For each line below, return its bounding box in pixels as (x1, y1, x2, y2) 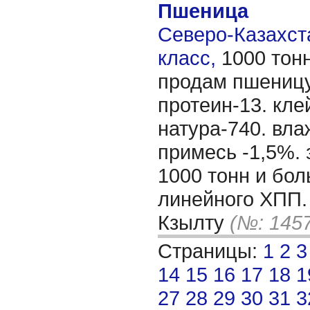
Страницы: (158, 239, 263, 262)
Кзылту (158, 211, 230, 234)
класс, (158, 46, 221, 69)
